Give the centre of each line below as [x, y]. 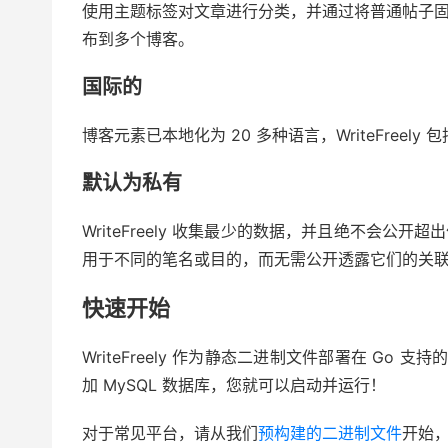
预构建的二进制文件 [330, 433]
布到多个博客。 [138, 39]
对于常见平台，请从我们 [170, 433]
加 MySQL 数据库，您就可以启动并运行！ [234, 385]
